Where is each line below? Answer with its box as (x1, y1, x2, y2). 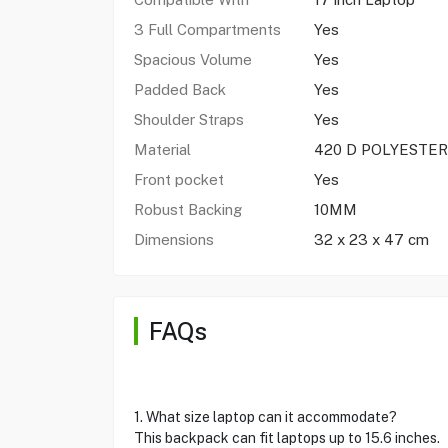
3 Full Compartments (133, 21, 285, 38)
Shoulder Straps (133, 111, 244, 128)
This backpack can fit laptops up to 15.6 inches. (133, 430, 440, 446)
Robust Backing (133, 201, 246, 218)
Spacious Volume (133, 51, 252, 68)
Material (133, 141, 191, 158)
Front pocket (133, 171, 228, 188)
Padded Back (133, 81, 230, 98)
